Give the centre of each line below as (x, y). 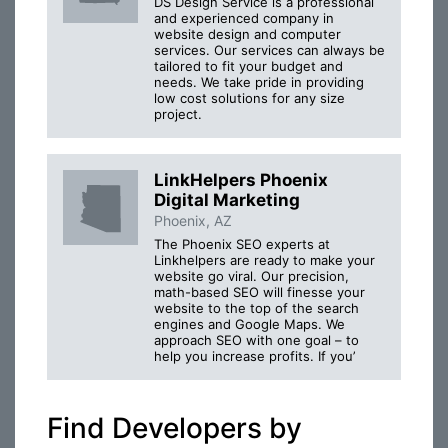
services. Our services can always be (269, 49)
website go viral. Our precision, (251, 276)
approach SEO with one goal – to (256, 340)
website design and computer (247, 33)
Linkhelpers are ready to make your (264, 260)
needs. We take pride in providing (259, 81)
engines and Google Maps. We (249, 324)
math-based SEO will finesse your (259, 292)
